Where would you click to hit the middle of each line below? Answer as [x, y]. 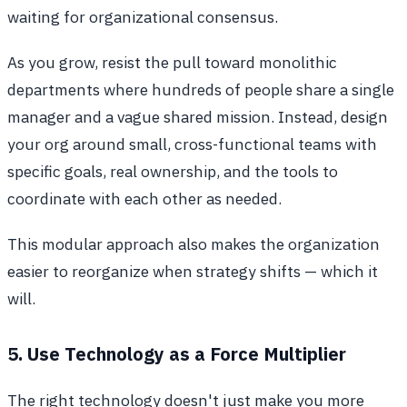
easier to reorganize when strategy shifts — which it [193, 272]
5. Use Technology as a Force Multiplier [177, 354]
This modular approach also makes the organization [194, 244]
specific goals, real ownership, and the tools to [173, 172]
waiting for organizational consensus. [143, 17]
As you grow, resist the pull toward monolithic [172, 63]
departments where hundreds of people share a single [201, 90]
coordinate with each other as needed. [144, 199]
